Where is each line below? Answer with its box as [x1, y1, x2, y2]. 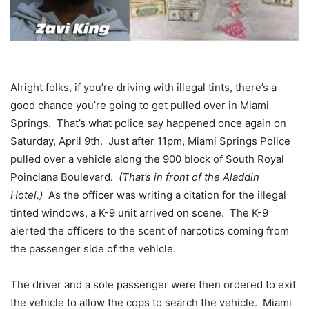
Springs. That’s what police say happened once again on [10, 117, 286, 130]
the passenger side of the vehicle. [10, 242, 176, 256]
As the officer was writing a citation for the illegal [48, 188, 286, 202]
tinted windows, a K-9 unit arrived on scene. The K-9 [10, 206, 268, 220]
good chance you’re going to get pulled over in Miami [10, 99, 269, 112]
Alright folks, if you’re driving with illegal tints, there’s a [10, 81, 277, 94]
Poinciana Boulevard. [10, 170, 119, 184]
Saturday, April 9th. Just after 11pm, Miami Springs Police [10, 134, 290, 148]
